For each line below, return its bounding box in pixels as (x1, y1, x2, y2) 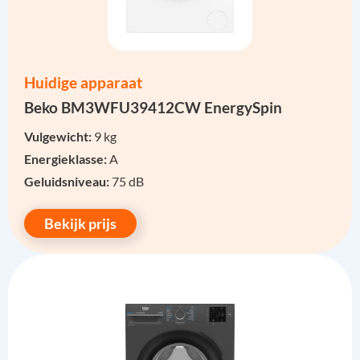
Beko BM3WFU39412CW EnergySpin (24, 98, 282, 117)
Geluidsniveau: (24, 174, 112, 190)
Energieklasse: (24, 151, 109, 167)
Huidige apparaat (24, 73, 142, 92)
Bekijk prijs (44, 215, 117, 233)
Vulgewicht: (24, 129, 94, 145)
